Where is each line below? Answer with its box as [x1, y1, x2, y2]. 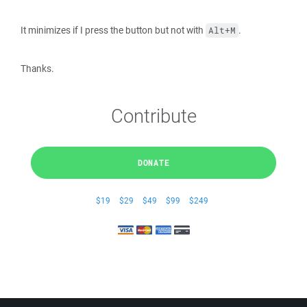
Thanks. [21, 62, 54, 75]
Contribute [110, 103, 197, 128]
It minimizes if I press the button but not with [21, 24, 206, 36]
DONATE [137, 157, 170, 168]
